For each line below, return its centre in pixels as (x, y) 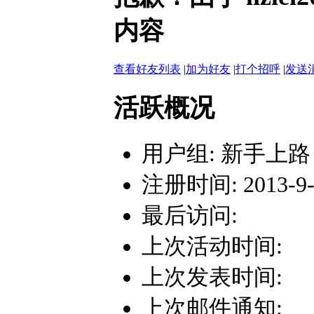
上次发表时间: (212, 277)
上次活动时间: (212, 246)
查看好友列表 (147, 69)
